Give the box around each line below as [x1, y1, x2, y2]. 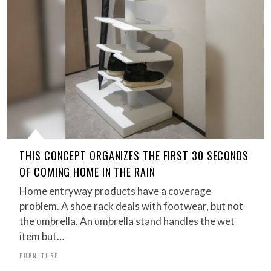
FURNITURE [19, 251, 59, 261]
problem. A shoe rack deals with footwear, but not [19, 200, 244, 213]
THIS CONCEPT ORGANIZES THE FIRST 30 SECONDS [19, 148, 249, 164]
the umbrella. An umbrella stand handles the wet [19, 215, 235, 228]
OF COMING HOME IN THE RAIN [19, 164, 155, 180]
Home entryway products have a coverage [19, 184, 212, 198]
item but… [19, 230, 65, 243]
